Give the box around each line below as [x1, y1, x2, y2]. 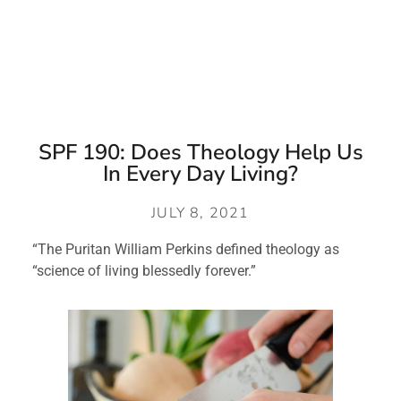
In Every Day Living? [103, 159, 298, 189]
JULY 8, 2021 [151, 203, 250, 224]
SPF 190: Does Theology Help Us [38, 138, 363, 167]
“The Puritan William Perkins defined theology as [31, 241, 339, 259]
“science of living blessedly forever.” [31, 262, 256, 280]
